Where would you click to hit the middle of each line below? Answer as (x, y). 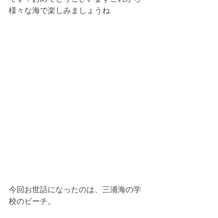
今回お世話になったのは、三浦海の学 (75, 190)
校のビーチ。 (32, 201)
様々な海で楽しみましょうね (59, 11)
